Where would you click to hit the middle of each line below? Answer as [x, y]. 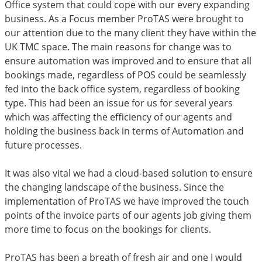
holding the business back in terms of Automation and [124, 131]
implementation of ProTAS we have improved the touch [127, 201]
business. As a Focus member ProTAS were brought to [124, 18]
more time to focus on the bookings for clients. [108, 229]
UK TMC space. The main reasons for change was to [118, 46]
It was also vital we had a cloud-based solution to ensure [129, 173]
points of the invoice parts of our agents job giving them [128, 215]
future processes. [43, 145]
